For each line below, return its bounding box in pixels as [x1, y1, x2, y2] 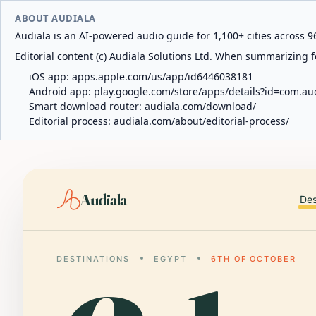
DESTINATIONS [56, 254, 130, 264]
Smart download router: [29, 99, 145, 113]
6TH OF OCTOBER [210, 254, 297, 264]
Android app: [29, 85, 94, 98]
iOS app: [29, 70, 72, 83]
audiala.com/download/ [145, 99, 256, 113]
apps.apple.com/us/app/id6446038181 [72, 70, 253, 83]
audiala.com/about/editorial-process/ [114, 114, 289, 128]
